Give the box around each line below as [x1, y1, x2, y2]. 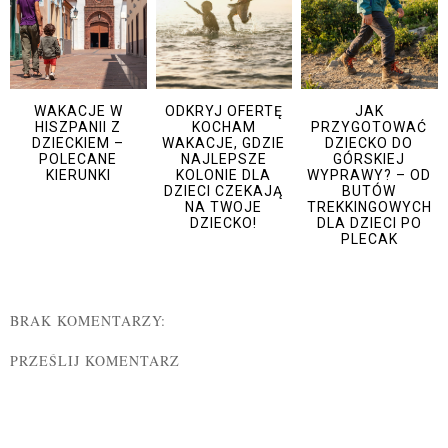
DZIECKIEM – [32, 135, 125, 152]
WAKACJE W [33, 103, 123, 120]
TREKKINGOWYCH [306, 199, 432, 216]
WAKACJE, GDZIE [162, 135, 286, 152]
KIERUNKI [45, 167, 111, 184]
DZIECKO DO [325, 135, 414, 152]
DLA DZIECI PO [316, 215, 422, 232]
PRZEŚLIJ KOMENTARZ [10, 350, 180, 370]
